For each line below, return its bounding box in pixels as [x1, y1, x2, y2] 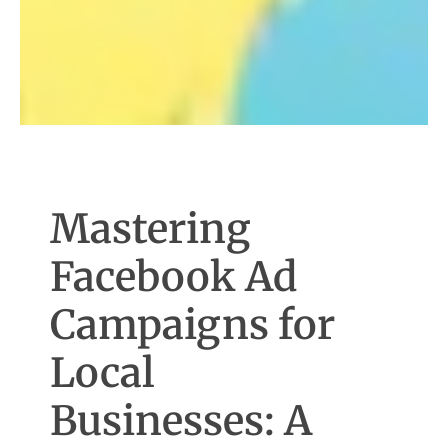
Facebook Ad [50, 252, 298, 303]
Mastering [50, 204, 252, 255]
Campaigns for [50, 300, 336, 351]
